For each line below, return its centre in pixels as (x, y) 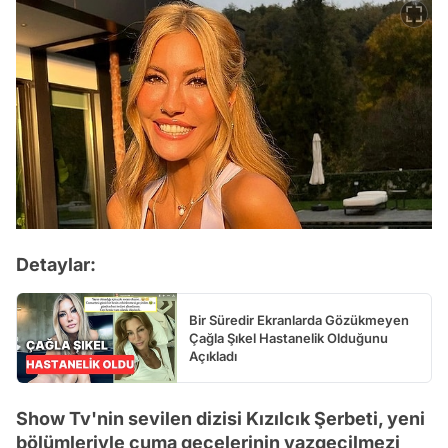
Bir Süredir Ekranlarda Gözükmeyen (299, 319)
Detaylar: (56, 264)
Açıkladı (213, 355)
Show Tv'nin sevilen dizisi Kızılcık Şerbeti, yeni (220, 418)
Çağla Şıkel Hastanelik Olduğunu (288, 337)
